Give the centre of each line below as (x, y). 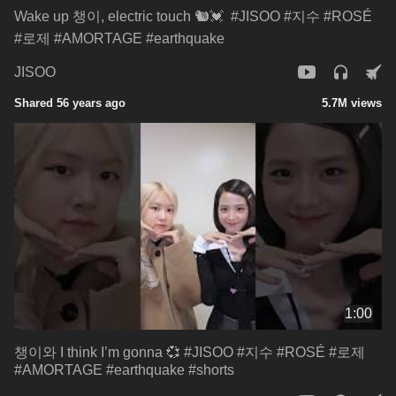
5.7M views (352, 103)
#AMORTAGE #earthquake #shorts (124, 369)
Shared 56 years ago (70, 103)
